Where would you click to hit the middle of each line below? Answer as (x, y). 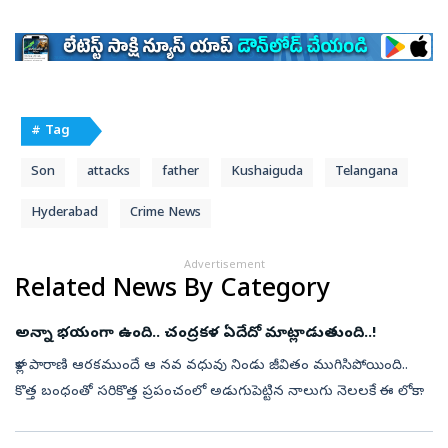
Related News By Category (172, 290)
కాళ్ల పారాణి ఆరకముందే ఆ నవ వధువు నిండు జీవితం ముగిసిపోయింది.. (211, 366)
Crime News (165, 213)
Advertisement (224, 265)
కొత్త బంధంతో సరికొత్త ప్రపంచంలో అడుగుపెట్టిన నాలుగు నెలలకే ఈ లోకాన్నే (221, 392)
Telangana (366, 172)
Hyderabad (64, 213)
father (180, 172)
